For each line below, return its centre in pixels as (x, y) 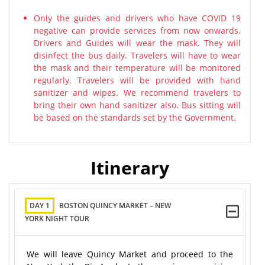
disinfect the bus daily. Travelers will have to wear (137, 55)
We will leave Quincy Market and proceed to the (130, 254)
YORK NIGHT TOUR (57, 219)
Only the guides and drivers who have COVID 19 (137, 18)
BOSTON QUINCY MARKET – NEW (115, 206)
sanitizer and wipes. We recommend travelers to (137, 93)
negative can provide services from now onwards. (137, 30)
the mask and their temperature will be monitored (137, 68)
